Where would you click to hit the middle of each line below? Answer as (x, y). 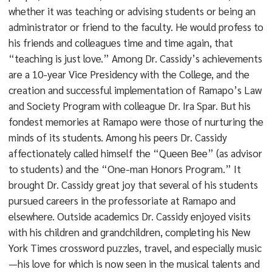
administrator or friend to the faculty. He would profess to (136, 27)
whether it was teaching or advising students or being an (132, 11)
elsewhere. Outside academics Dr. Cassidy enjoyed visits (129, 216)
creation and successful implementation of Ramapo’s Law (135, 90)
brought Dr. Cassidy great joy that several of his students (133, 185)
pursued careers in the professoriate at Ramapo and (122, 200)
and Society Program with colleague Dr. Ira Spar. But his (129, 106)
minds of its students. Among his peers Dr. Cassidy (117, 137)
